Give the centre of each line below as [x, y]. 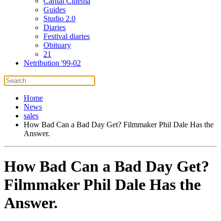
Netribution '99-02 [52, 63]
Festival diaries [67, 36]
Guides [55, 10]
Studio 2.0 [59, 18]
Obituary [57, 45]
